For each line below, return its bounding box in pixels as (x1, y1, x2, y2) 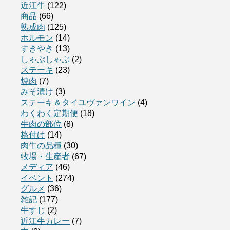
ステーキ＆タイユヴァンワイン (21, 98, 136, 107)
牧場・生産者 (21, 151, 70, 161)
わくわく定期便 (21, 108, 78, 118)
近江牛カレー (21, 216, 70, 225)
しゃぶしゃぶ (21, 54, 70, 64)
